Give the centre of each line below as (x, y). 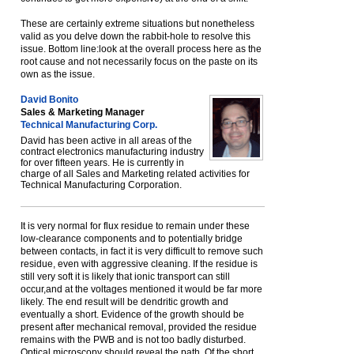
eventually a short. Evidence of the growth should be (132, 314)
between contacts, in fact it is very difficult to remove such (142, 251)
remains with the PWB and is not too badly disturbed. (133, 340)
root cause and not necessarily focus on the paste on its (139, 62)
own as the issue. (58, 74)
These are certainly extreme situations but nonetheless (137, 24)
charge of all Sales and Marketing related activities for (135, 174)
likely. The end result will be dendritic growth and (124, 302)
